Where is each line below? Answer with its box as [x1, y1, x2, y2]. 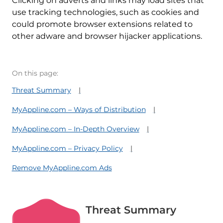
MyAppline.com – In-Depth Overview [11, 124, 139, 134]
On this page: [11, 69, 58, 78]
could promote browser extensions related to [11, 19, 193, 29]
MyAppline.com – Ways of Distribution [11, 105, 146, 114]
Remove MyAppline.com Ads [11, 163, 112, 173]
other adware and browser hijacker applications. [11, 31, 202, 41]
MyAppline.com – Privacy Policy [11, 144, 123, 153]
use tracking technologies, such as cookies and [11, 7, 199, 17]
